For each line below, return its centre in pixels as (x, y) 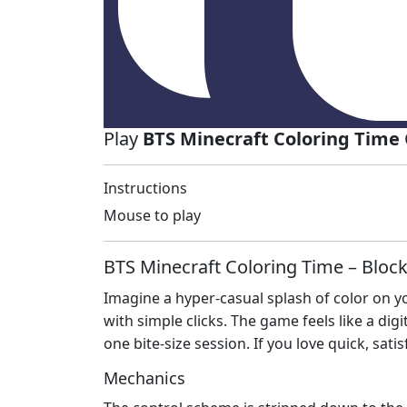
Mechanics (144, 378)
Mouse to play (152, 216)
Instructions (145, 189)
